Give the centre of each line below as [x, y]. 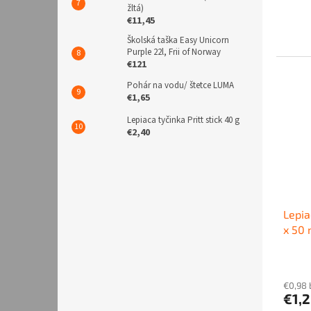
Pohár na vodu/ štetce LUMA [180, 86]
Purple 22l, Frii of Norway [174, 52]
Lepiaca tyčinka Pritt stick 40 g [183, 120]
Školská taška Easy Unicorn [178, 41]
